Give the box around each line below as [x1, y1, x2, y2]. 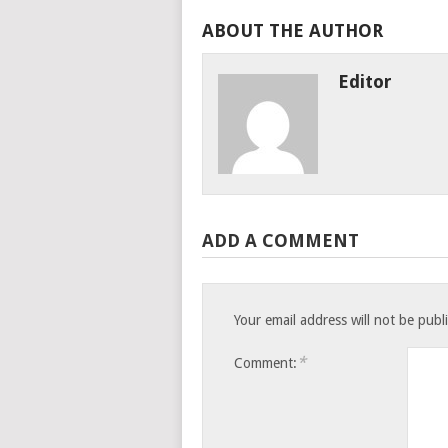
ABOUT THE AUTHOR [202, 20, 383, 41]
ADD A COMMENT [202, 230, 359, 251]
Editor [337, 71, 392, 92]
